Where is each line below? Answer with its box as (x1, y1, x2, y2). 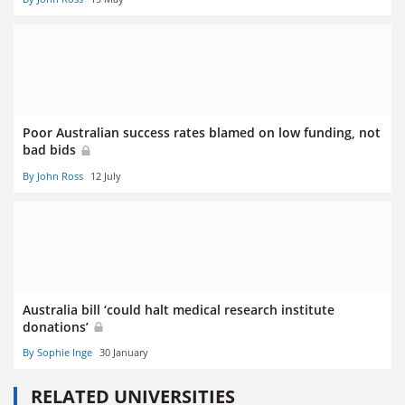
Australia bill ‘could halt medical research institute (23, 300, 334, 318)
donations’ (23, 317, 92, 335)
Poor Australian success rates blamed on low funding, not (23, 124, 381, 142)
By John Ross (23, 168, 83, 183)
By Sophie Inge (23, 344, 92, 359)
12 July (90, 168, 121, 183)
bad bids (23, 141, 80, 159)
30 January (99, 344, 148, 359)
